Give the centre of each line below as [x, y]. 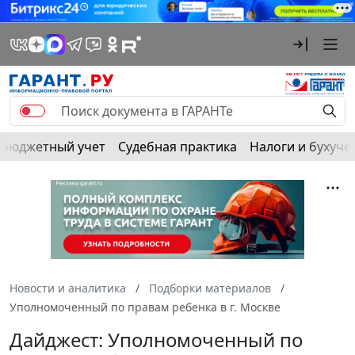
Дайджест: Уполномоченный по [156, 339]
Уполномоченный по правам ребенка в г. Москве [145, 307]
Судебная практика [177, 146]
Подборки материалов [210, 288]
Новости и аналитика [68, 288]
